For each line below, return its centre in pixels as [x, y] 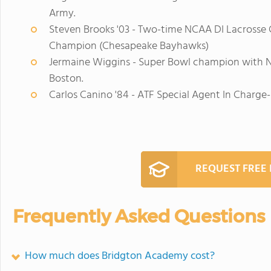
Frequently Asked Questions [139, 216]
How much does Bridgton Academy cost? [120, 256]
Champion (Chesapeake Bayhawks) [129, 46]
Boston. [66, 79]
